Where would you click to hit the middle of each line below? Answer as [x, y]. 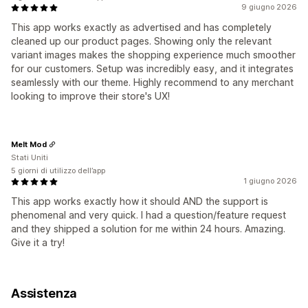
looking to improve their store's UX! [90, 96]
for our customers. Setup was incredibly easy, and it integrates [152, 69]
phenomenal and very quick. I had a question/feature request [148, 215]
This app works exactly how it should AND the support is [140, 201]
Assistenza [44, 294]
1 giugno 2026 [270, 181]
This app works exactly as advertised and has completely [141, 27]
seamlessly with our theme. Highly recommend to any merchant [152, 82]
